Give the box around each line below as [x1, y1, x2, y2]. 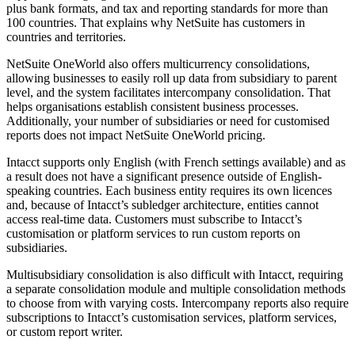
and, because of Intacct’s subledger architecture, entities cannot [6, 197, 319, 212]
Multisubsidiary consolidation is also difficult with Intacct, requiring [6, 267, 343, 281]
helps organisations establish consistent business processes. [6, 99, 299, 113]
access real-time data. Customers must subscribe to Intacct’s [6, 212, 302, 226]
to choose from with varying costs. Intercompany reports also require [6, 296, 349, 310]
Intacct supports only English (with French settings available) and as [6, 155, 345, 169]
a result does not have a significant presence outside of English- [6, 169, 322, 183]
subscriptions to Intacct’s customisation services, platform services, [6, 310, 337, 324]
